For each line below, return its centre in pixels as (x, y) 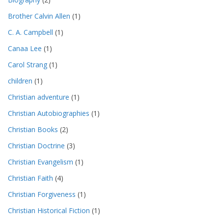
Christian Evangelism (41, 162)
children (20, 81)
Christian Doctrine (36, 145)
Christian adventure (39, 97)
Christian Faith (30, 178)
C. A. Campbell (30, 32)
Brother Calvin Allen (39, 16)
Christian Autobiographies (49, 113)
